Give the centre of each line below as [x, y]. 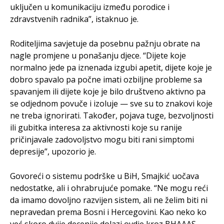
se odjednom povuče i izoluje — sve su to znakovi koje [111, 103]
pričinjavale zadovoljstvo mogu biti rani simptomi [102, 139]
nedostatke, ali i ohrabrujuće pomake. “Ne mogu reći [109, 188]
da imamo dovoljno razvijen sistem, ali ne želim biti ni [109, 200]
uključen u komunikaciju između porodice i [90, 7]
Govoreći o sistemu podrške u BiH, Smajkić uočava [104, 176]
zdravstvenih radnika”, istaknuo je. [74, 19]
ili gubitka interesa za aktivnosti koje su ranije [96, 127]
